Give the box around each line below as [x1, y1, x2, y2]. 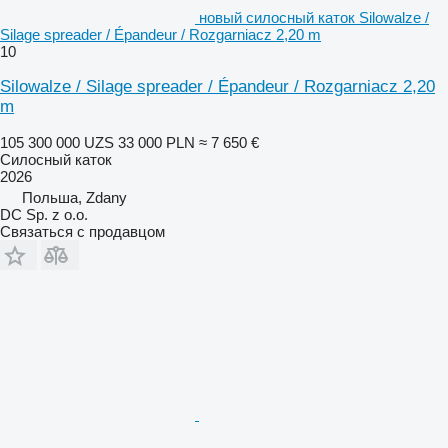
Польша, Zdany [22, 188, 127, 206]
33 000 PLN [118, 133, 195, 151]
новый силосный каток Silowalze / [199, 8, 429, 26]
